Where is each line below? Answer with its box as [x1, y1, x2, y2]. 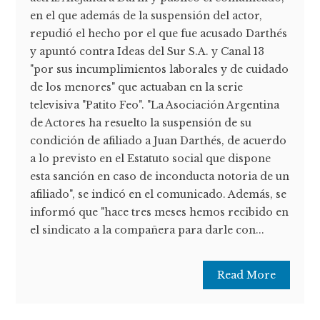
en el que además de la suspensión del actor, [30, 9, 263, 23]
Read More [216, 269, 276, 282]
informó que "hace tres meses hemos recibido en [30, 206, 289, 219]
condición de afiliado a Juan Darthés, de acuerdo [30, 134, 287, 148]
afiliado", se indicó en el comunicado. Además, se [30, 188, 287, 201]
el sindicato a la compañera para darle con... [30, 224, 265, 237]
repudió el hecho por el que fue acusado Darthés [30, 27, 288, 41]
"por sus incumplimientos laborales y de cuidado [30, 63, 289, 76]
